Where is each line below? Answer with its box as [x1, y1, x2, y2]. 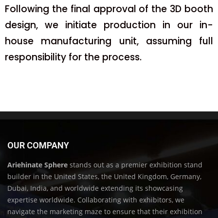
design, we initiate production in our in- [5, 18, 213, 32]
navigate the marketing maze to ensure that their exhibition [7, 206, 202, 216]
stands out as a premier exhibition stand [68, 160, 202, 169]
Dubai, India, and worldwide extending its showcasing [7, 183, 183, 193]
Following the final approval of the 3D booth [5, 2, 213, 16]
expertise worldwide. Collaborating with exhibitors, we [7, 195, 184, 204]
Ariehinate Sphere [7, 160, 68, 169]
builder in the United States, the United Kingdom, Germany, [7, 171, 201, 181]
